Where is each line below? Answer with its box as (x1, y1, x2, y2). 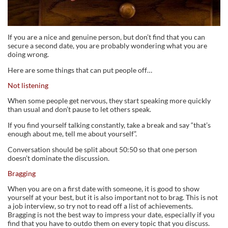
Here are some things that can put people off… (8, 66, 152, 75)
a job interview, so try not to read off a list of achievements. (8, 202, 193, 211)
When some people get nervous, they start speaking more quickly (8, 96, 211, 105)
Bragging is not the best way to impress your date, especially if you (8, 210, 215, 219)
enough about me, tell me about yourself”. (8, 129, 137, 138)
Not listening (8, 81, 48, 90)
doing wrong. (8, 50, 49, 59)
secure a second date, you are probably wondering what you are (8, 41, 207, 50)
